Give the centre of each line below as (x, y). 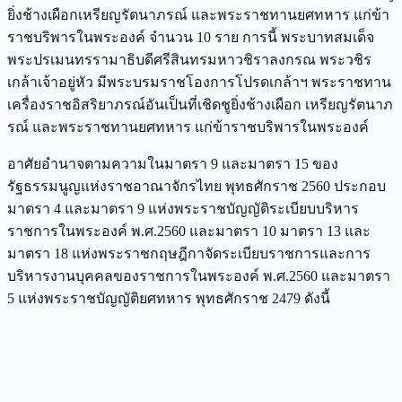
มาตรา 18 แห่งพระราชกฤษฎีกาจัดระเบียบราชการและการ (189, 253)
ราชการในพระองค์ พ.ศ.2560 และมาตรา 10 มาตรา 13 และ (189, 231)
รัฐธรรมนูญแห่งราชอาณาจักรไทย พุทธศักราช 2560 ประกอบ (197, 186)
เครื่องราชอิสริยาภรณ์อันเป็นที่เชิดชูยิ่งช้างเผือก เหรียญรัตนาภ (200, 104)
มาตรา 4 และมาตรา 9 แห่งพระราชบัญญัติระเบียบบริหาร (183, 208)
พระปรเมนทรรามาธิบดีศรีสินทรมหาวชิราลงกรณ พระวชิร (189, 59)
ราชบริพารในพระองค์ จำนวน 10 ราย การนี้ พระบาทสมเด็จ (191, 37)
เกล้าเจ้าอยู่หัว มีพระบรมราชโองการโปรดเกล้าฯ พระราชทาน (199, 82)
